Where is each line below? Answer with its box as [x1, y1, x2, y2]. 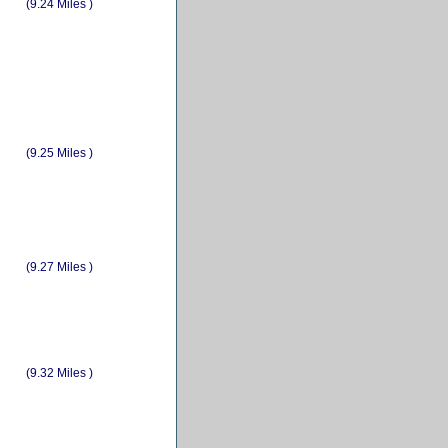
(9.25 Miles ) [26, 145, 93, 160]
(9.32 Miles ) [26, 365, 93, 380]
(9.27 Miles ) [26, 259, 93, 274]
